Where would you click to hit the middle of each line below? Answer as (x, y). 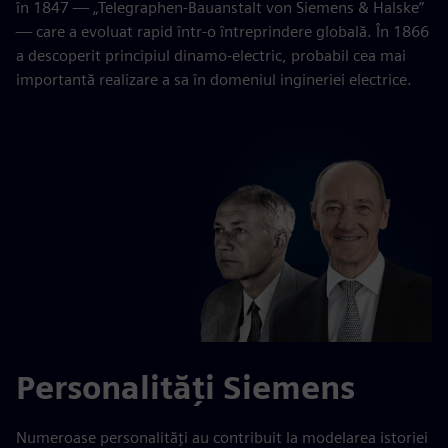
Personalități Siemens (185, 387)
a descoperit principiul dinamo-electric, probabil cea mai (211, 55)
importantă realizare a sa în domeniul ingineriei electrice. (214, 79)
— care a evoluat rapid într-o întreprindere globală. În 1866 (222, 31)
